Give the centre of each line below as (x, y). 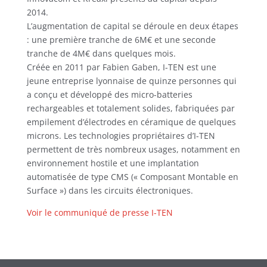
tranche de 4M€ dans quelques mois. (101, 53)
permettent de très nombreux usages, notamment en (133, 149)
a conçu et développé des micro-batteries (109, 94)
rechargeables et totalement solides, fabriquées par (131, 108)
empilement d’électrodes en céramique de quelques (131, 122)
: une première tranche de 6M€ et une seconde (121, 40)
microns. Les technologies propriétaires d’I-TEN (121, 136)
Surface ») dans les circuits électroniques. (110, 190)
